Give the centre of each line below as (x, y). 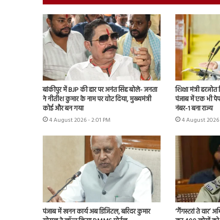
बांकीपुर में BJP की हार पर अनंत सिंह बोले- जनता (100, 90)
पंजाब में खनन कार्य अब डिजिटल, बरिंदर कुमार (96, 212)
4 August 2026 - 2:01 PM (80, 121)
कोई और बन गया (63, 109)
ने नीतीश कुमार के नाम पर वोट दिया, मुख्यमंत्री (97, 100)
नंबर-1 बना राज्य (194, 109)
